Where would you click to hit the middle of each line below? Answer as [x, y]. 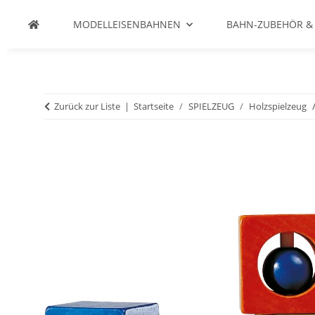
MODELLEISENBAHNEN [127, 24]
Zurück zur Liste [87, 106]
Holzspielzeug [278, 106]
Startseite [154, 106]
